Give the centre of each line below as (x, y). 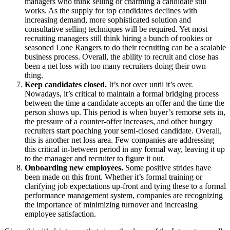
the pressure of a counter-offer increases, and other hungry (119, 122)
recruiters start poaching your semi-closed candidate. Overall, (123, 131)
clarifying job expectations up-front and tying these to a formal (125, 186)
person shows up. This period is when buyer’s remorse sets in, (125, 112)
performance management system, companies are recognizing (124, 196)
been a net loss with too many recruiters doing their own (115, 66)
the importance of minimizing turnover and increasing (111, 205)
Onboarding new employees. (74, 168)
